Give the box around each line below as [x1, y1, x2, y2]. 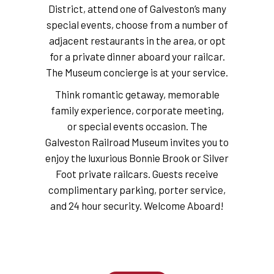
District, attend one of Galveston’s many [48, 2, 226, 15]
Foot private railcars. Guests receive [56, 167, 218, 180]
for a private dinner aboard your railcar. [49, 50, 225, 62]
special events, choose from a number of [46, 18, 228, 31]
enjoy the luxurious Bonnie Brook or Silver [45, 151, 229, 164]
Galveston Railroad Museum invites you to [45, 135, 229, 148]
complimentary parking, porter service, [48, 183, 226, 196]
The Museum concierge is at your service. [46, 65, 228, 78]
